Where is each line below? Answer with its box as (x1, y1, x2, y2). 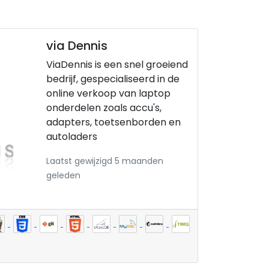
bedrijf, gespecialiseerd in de (46, 72, 180, 86)
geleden (46, 169, 80, 181)
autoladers (46, 130, 97, 144)
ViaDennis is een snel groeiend (46, 58, 188, 71)
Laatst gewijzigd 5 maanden (46, 155, 163, 167)
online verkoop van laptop (46, 86, 171, 100)
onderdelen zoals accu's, (46, 101, 162, 115)
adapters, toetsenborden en (46, 115, 181, 129)
